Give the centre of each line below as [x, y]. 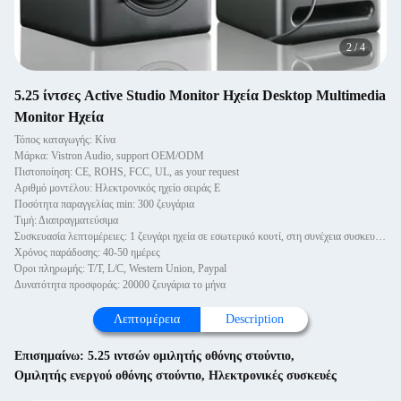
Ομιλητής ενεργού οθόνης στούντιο [108, 375]
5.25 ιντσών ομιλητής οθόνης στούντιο [189, 356]
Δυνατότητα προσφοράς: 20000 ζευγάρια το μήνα [120, 285]
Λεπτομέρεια [147, 319]
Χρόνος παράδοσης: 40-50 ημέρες [87, 252]
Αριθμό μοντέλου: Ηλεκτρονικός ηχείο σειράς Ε [117, 188]
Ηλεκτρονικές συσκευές [273, 375]
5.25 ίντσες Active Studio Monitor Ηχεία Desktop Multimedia [200, 95]
